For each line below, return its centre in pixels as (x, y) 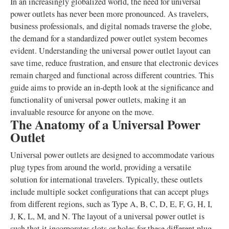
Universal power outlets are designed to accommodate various (112, 155)
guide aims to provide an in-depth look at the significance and (112, 87)
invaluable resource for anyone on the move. (82, 112)
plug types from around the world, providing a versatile (101, 167)
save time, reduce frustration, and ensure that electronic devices (114, 63)
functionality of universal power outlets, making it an (98, 100)
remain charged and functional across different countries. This (112, 75)
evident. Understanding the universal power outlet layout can (110, 51)
